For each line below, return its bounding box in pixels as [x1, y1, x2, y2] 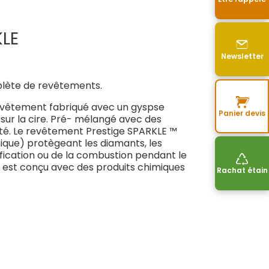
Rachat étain [216, 165, 268, 175]
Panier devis [219, 108, 265, 118]
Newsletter [220, 51, 264, 61]
